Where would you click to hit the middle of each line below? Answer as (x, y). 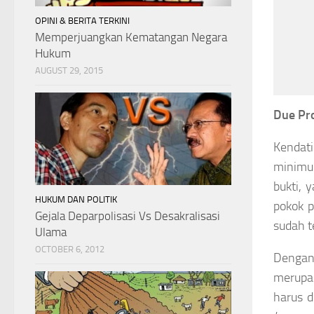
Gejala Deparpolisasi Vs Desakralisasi (128, 216)
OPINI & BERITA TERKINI (82, 20)
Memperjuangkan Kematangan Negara (131, 37)
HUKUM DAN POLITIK (76, 199)
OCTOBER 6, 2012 (70, 249)
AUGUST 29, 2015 (69, 70)
